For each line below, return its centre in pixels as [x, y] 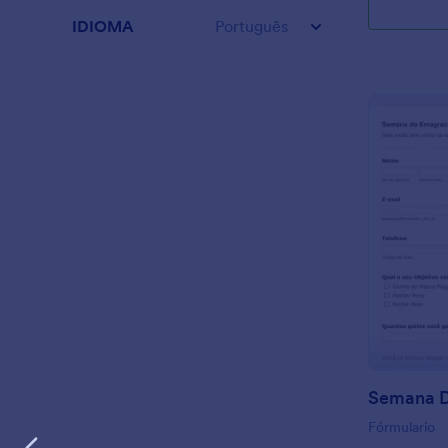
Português [251, 26]
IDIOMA [103, 26]
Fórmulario [401, 427]
